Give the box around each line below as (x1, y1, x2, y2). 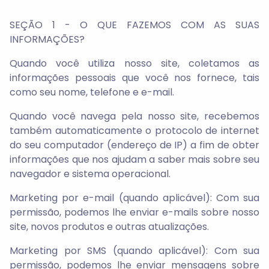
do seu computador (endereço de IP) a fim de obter (10, 138, 259, 152)
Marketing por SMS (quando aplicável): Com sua (10, 244, 259, 258)
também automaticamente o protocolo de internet (10, 124, 259, 138)
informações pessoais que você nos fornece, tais (10, 71, 259, 85)
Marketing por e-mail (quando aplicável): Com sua (10, 191, 259, 205)
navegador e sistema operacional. (10, 167, 171, 181)
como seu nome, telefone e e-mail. (10, 85, 174, 99)
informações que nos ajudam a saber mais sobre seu (10, 153, 259, 166)
